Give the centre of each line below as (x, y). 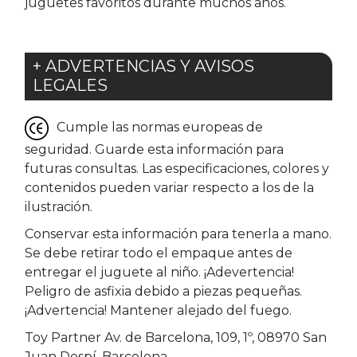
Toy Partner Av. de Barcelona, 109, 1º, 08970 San (176, 337)
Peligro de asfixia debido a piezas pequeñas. (163, 291)
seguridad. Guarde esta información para (154, 149)
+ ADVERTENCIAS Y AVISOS (143, 66)
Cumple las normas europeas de (160, 127)
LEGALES (70, 85)
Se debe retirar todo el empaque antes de (159, 253)
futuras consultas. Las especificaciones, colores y (177, 169)
